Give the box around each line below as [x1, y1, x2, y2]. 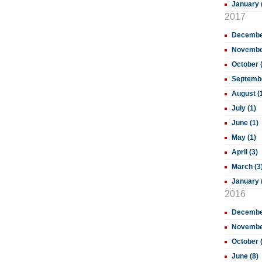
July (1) [232, 104, 256, 112]
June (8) [232, 252, 258, 260]
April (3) [232, 148, 258, 156]
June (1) [232, 119, 258, 127]
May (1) [232, 133, 256, 142]
